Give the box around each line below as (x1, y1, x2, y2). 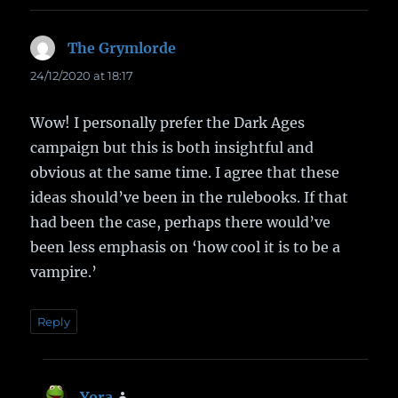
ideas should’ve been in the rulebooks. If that (30, 187, 349, 206)
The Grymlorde (68, 38, 177, 57)
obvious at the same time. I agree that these (30, 163, 340, 181)
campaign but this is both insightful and (30, 138, 314, 156)
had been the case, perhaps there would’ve (30, 212, 331, 231)
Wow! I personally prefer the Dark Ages (30, 113, 306, 131)
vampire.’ (30, 262, 98, 281)
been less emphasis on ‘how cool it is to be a (30, 237, 341, 256)
